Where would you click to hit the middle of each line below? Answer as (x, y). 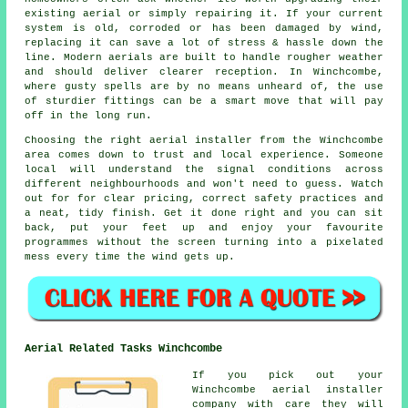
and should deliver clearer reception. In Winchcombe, (204, 71)
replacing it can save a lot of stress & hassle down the (204, 42)
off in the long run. (89, 115)
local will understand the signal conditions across (204, 169)
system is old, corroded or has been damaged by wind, (204, 28)
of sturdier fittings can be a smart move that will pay (204, 101)
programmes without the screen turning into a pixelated (204, 242)
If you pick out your (288, 376)
